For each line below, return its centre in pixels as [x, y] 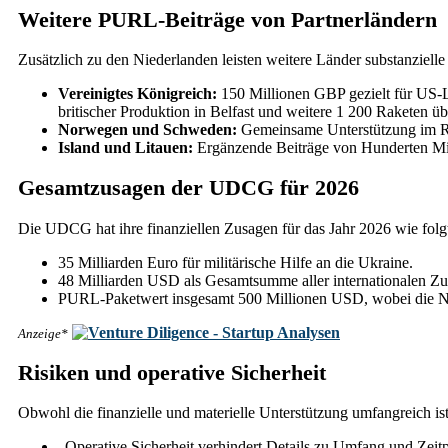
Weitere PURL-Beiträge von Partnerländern [227, 19]
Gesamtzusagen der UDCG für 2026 [188, 188]
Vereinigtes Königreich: [137, 93]
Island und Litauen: [125, 147]
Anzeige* [43, 333]
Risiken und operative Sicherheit [172, 372]
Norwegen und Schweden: [147, 129]
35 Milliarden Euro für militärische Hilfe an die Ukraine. [235, 262]
